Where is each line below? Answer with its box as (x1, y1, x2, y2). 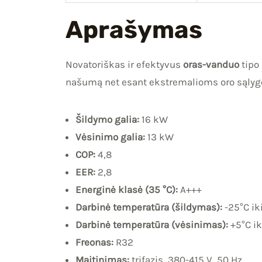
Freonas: (75, 236, 113, 249)
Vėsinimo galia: (75, 131, 145, 143)
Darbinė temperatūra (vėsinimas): (75, 219, 228, 231)
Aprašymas (65, 15, 202, 44)
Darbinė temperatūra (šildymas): (75, 201, 222, 213)
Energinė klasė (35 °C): (75, 184, 178, 196)
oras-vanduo (183, 58, 239, 71)
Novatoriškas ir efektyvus (65, 58, 183, 71)
